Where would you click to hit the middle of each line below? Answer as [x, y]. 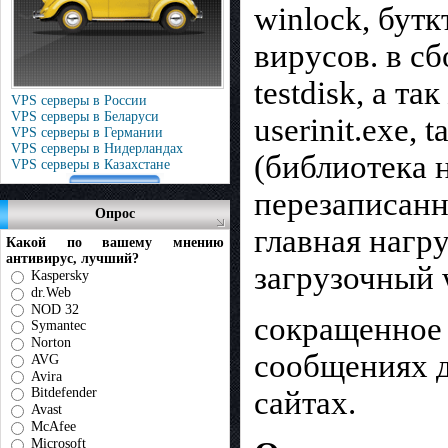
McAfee [53, 426]
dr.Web [51, 292]
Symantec [58, 326]
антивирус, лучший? [72, 258]
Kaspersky [60, 275]
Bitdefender [64, 393]
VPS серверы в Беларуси [85, 116]
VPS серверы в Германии [87, 132]
